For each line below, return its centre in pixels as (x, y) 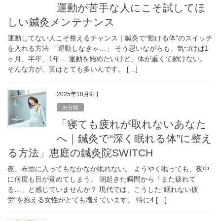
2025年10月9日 (78, 94)
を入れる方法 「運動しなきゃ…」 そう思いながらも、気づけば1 (108, 49)
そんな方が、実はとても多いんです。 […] (73, 69)
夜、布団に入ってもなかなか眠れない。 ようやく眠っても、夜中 (109, 169)
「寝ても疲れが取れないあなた (132, 124)
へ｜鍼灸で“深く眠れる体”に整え (134, 138)
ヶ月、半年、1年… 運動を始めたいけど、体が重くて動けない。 (107, 59)
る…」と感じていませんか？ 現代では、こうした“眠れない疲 (103, 190)
